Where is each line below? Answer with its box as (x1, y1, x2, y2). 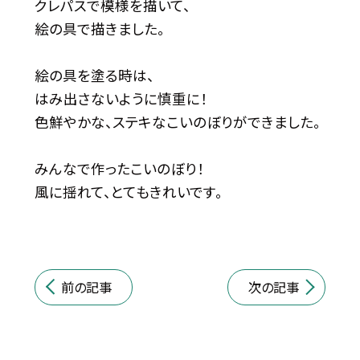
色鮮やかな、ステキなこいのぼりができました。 (34, 112, 321, 133)
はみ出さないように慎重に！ (34, 88, 207, 109)
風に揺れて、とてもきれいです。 (34, 182, 223, 202)
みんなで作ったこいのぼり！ (34, 158, 204, 179)
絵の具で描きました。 (34, 18, 165, 39)
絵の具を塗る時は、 (34, 65, 154, 86)
